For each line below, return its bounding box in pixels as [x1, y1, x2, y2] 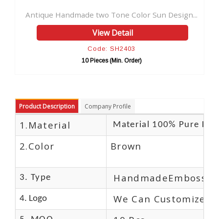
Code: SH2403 [28, 44, 77, 52]
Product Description [19, 102, 75, 110]
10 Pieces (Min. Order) [22, 57, 83, 64]
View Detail [33, 27, 74, 38]
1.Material [20, 118, 71, 131]
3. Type [20, 173, 51, 182]
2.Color [20, 139, 55, 152]
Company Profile [85, 102, 131, 110]
